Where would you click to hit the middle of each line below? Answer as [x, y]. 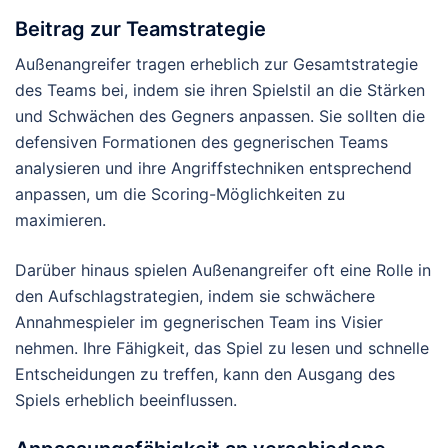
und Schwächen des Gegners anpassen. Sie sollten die [220, 116]
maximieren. [60, 220]
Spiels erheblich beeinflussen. [126, 400]
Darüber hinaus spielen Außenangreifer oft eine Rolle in [223, 270]
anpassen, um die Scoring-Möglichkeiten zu [180, 194]
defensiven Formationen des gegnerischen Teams [201, 142]
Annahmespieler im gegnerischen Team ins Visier [199, 322]
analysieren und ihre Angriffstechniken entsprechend [213, 168]
